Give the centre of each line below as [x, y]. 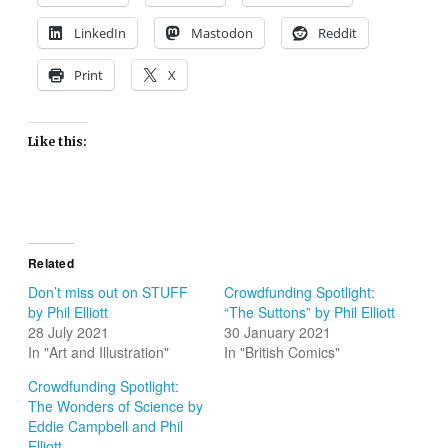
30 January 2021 [277, 331]
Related [51, 262]
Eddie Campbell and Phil [106, 425]
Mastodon [222, 32]
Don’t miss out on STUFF [108, 291]
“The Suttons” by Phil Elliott [309, 311]
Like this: [58, 141]
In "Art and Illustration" [99, 351]
